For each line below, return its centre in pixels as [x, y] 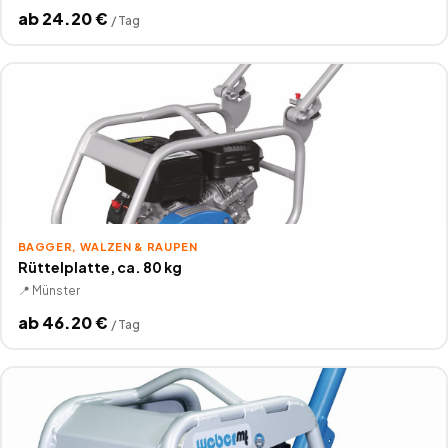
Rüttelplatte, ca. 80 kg [99, 266]
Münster [55, 290]
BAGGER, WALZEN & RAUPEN [107, 246]
